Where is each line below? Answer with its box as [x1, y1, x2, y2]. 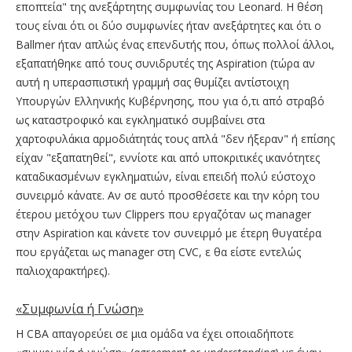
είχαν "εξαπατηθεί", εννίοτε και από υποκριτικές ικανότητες [16, 150, 320, 166]
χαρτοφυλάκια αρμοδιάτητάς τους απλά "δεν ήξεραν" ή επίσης [16, 131, 335, 147]
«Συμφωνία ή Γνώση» [16, 300, 144, 318]
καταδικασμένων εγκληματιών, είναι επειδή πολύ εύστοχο [16, 169, 316, 185]
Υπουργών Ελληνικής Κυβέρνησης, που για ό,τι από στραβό [16, 93, 324, 109]
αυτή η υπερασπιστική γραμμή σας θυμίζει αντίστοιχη [16, 75, 289, 90]
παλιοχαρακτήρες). [16, 263, 113, 279]
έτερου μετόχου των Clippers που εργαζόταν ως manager [16, 207, 311, 222]
